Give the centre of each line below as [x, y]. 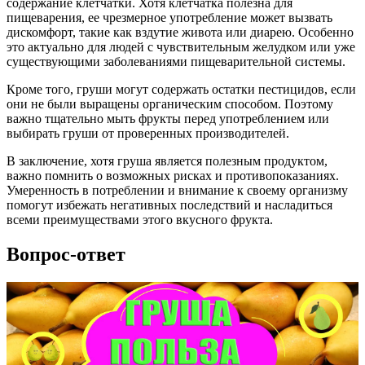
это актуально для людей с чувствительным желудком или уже [181, 47]
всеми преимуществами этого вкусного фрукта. [140, 220]
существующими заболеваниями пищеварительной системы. [176, 62]
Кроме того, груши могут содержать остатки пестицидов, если [181, 90]
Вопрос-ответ [66, 254]
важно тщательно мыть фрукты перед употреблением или [168, 119]
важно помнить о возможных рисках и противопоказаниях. [173, 176]
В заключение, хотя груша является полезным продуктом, [167, 161]
